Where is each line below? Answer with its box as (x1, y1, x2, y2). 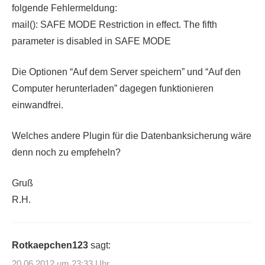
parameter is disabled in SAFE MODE (12, 35, 171, 46)
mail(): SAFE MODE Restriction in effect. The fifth (12, 19, 217, 30)
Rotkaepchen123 (12, 240, 88, 250)
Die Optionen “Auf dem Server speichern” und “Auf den (12, 66, 241, 77)
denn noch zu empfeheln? (12, 147, 121, 157)
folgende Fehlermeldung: (12, 2, 117, 13)
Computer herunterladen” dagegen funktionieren (12, 83, 214, 93)
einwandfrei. (12, 99, 63, 110)
